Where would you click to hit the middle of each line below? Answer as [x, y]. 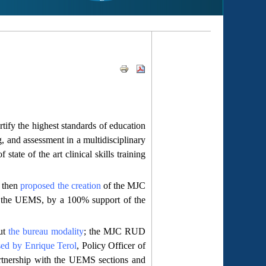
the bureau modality [46, 232]
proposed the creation [61, 186]
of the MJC [123, 186]
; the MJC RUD [115, 232]
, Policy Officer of [111, 246]
